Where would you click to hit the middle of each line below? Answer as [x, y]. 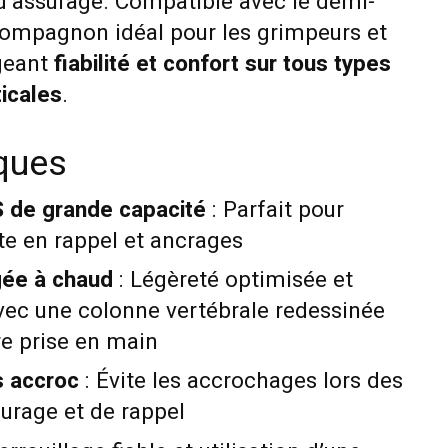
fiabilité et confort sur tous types [222, 63]
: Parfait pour [274, 209]
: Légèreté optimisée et [232, 279]
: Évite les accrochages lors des [240, 381]
